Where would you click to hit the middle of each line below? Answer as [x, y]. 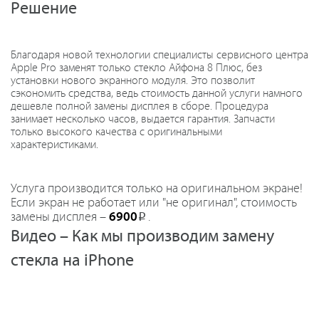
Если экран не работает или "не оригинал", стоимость [154, 203]
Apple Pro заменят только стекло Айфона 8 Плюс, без [136, 68]
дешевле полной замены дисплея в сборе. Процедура [140, 106]
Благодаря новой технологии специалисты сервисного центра [159, 55]
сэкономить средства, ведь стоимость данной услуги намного [157, 93]
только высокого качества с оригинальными [116, 132]
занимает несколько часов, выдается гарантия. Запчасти [143, 119]
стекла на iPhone [72, 260]
